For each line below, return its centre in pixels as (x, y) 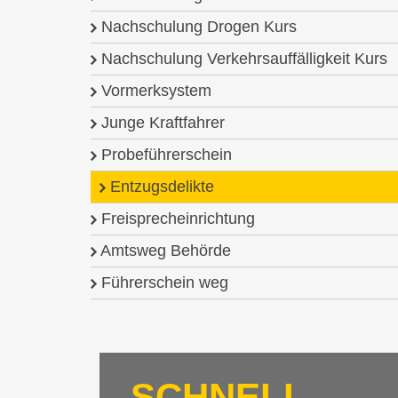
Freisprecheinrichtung (176, 219)
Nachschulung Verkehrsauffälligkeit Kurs (242, 59)
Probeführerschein (164, 155)
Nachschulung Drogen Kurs (197, 27)
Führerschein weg (163, 283)
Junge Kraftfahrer (161, 123)
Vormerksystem (154, 91)
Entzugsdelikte (160, 187)
